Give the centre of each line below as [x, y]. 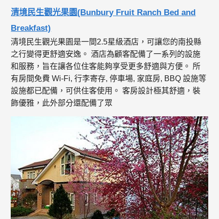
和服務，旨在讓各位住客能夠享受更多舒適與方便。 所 [106, 66]
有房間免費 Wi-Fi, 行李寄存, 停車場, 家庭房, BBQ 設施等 [109, 79]
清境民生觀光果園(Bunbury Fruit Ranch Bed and [103, 13]
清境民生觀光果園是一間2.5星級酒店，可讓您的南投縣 [106, 42]
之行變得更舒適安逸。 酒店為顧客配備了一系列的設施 [106, 54]
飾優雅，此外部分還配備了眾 [62, 103]
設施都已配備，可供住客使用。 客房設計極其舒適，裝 [106, 91]
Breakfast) [31, 28]
